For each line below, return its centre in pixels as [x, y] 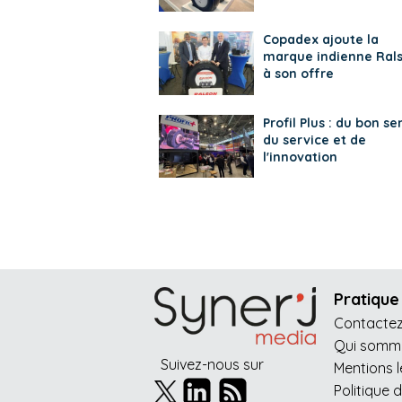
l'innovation [300, 157]
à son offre [298, 74]
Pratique [367, 300]
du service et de [314, 140]
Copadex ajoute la [320, 40]
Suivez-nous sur [212, 364]
